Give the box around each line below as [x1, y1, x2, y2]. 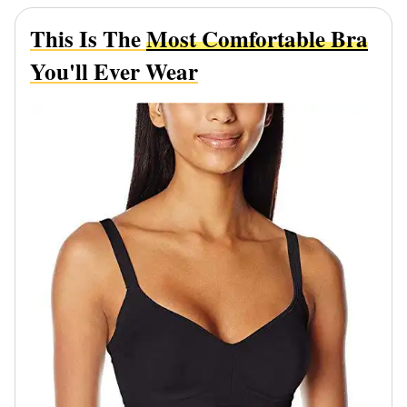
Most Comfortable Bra [146, 22, 368, 56]
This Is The [30, 22, 146, 56]
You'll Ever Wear [30, 55, 198, 89]
